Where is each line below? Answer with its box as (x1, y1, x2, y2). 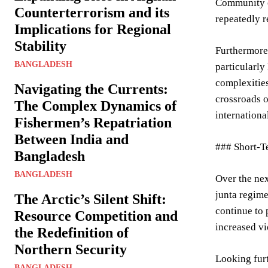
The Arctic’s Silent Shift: (14, 191, 166, 207)
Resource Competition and (14, 208, 178, 224)
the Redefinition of (14, 225, 129, 240)
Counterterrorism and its (14, 5, 169, 20)
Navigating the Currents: (14, 81, 168, 97)
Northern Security (14, 242, 127, 257)
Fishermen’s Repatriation (14, 115, 172, 130)
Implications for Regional (14, 22, 171, 37)
